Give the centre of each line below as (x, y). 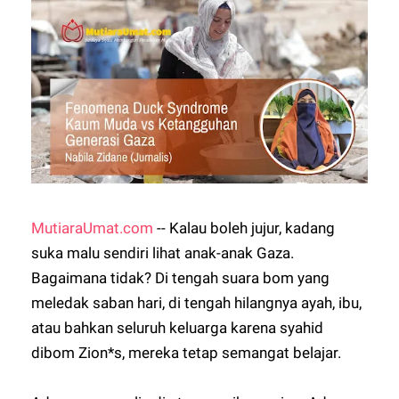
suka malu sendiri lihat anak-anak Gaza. (163, 253)
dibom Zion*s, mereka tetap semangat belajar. (188, 353)
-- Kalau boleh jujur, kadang (244, 228)
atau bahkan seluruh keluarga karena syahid (178, 328)
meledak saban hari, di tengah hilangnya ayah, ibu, (197, 303)
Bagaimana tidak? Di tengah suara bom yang (181, 278)
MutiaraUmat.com (93, 228)
